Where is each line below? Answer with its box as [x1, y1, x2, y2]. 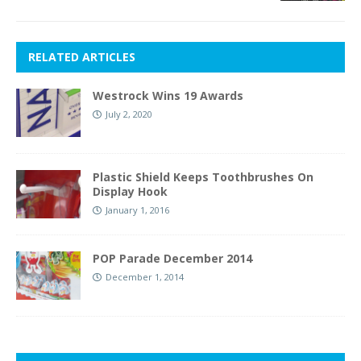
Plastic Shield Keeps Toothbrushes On [93, 168, 313, 185]
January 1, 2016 [106, 203, 169, 216]
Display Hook [93, 183, 168, 199]
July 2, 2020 [106, 107, 152, 120]
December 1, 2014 [106, 270, 184, 283]
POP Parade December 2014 [93, 250, 252, 266]
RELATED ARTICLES [28, 48, 135, 64]
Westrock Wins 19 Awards [93, 87, 243, 103]
